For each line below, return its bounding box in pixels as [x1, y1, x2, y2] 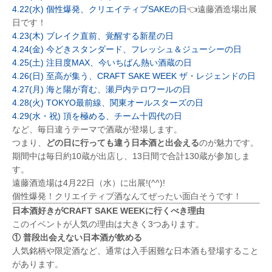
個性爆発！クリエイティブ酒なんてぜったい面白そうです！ [12, 191, 242, 202]
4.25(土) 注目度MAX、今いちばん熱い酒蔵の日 [12, 58, 192, 68]
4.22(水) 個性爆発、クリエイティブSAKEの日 [12, 4, 187, 15]
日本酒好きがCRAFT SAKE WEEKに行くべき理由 [12, 206, 205, 216]
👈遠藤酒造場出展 [187, 4, 257, 15]
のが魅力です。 [199, 138, 259, 148]
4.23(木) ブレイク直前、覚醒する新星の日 [12, 31, 174, 41]
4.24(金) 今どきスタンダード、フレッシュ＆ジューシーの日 [12, 44, 242, 55]
